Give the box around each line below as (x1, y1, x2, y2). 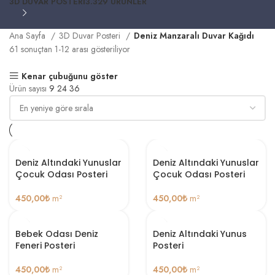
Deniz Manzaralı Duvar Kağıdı (134, 29, 254, 42)
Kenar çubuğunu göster (21, 69, 118, 82)
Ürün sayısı (9, 82, 49, 95)
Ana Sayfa (9, 29, 48, 42)
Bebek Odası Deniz (15, 227, 98, 240)
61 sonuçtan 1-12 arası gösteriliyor (9, 42, 130, 55)
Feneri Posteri (15, 239, 75, 252)
